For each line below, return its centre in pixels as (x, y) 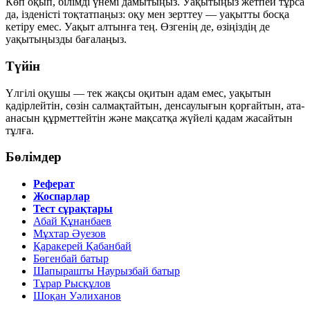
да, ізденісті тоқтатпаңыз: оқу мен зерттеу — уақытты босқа (147, 15)
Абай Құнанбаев (72, 221)
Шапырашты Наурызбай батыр (107, 271)
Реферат (54, 184)
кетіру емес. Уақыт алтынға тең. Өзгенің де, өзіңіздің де (138, 27)
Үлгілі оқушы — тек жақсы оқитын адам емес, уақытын (138, 93)
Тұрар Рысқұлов (72, 284)
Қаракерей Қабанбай (82, 246)
